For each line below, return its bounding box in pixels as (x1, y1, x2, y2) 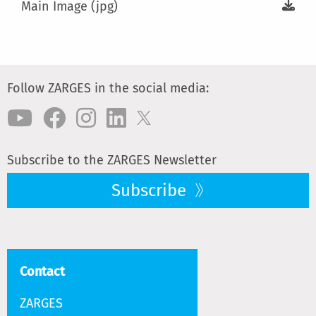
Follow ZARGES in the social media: (7, 80, 209, 96)
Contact (20, 263, 65, 279)
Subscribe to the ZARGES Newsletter (7, 152, 217, 168)
